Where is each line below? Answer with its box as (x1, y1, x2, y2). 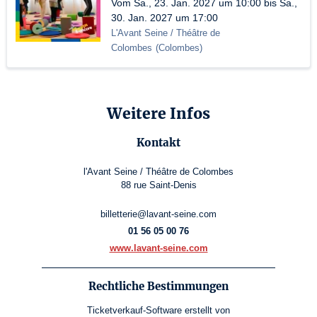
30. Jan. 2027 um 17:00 (111, 12, 218, 23)
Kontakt (137, 136, 180, 150)
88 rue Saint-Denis (120, 180, 197, 191)
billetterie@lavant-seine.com (100, 209, 217, 220)
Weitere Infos (107, 104, 210, 124)
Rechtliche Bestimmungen (88, 279, 229, 294)
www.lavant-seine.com (109, 243, 208, 254)
